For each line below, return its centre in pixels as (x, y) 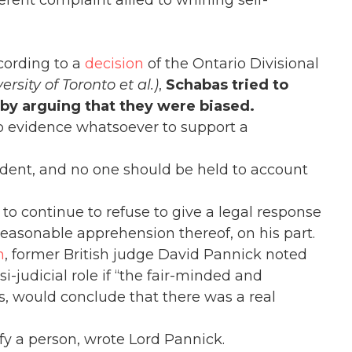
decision (114, 64)
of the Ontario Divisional (231, 64)
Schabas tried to (227, 85)
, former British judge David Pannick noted (156, 255)
